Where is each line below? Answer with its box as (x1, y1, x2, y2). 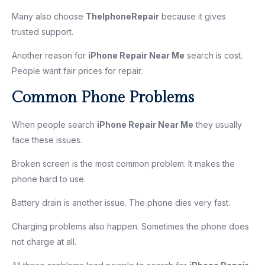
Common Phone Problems (12, 88, 194, 106)
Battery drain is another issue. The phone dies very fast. (12, 197, 230, 208)
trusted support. (12, 26, 73, 37)
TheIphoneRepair (86, 11, 159, 21)
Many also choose (12, 11, 86, 21)
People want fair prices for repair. (12, 65, 143, 76)
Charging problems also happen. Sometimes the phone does (12, 221, 249, 231)
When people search (12, 119, 97, 130)
